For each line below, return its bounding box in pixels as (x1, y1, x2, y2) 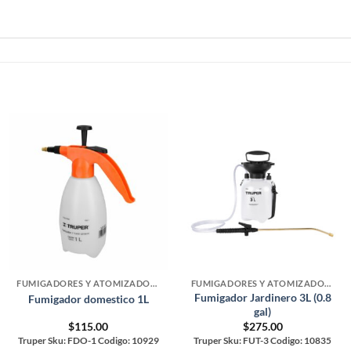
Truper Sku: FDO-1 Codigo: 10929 (17, 335, 159, 346)
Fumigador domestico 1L (27, 291, 149, 306)
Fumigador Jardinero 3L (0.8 (194, 291, 331, 305)
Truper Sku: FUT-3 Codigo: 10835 (194, 335, 332, 346)
